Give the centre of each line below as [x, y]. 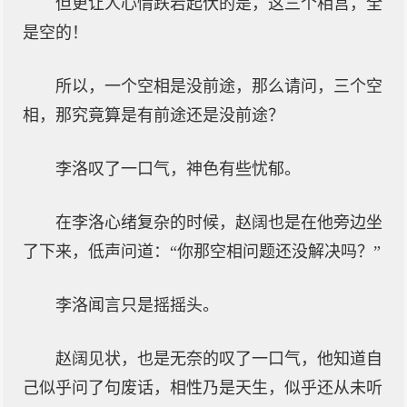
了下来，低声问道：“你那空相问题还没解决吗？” [202, 252]
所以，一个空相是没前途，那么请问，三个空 [219, 86]
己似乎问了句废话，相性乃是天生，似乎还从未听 [203, 388]
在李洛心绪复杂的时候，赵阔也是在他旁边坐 [219, 223]
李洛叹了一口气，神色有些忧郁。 [178, 169]
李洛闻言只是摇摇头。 [137, 305]
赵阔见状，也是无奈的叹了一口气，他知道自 [219, 359]
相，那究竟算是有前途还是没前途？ [154, 115]
